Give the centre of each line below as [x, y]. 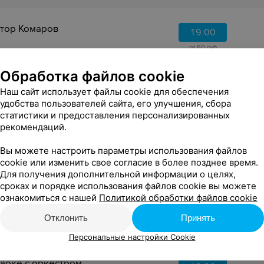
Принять [198, 218]
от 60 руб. [204, 47]
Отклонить [66, 218]
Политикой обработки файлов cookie [178, 198]
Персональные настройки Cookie [132, 237]
